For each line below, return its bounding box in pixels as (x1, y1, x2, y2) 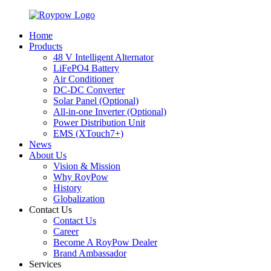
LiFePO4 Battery (53, 63, 119, 73)
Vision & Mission (53, 161, 120, 171)
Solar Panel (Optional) (53, 96, 139, 106)
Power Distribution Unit (53, 117, 145, 128)
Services (29, 259, 61, 269)
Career (53, 226, 79, 237)
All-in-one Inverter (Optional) (53, 106, 166, 117)
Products (29, 41, 62, 51)
